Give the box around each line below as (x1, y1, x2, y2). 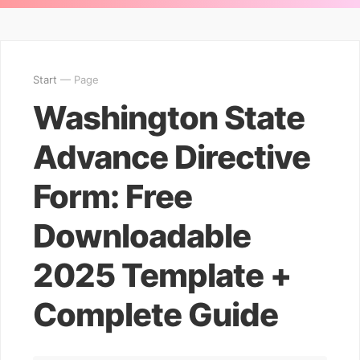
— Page (57, 73, 99, 86)
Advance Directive (33, 137, 310, 177)
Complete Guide (33, 295, 278, 334)
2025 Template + (33, 256, 291, 295)
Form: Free (33, 177, 192, 216)
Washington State (33, 98, 305, 137)
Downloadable (33, 216, 251, 256)
